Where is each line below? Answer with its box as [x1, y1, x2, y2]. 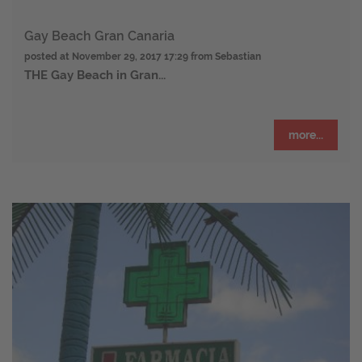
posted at [24, 50, 72, 62]
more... [288, 128, 323, 141]
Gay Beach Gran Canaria [24, 27, 175, 44]
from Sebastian [191, 50, 261, 62]
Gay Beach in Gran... [48, 67, 166, 82]
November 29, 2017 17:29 [72, 50, 188, 62]
